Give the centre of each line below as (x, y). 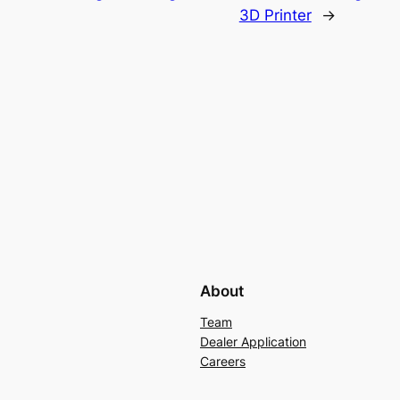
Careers (223, 361)
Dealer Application (253, 341)
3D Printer (275, 15)
